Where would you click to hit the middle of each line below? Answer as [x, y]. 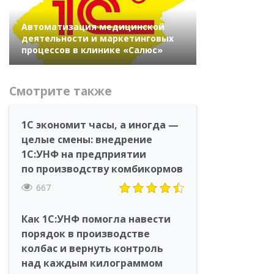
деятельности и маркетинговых [98, 38]
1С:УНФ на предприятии [84, 154]
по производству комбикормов [102, 168]
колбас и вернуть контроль [92, 248]
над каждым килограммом [92, 263]
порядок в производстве [86, 233]
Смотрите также [61, 91]
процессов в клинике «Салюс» [92, 50]
